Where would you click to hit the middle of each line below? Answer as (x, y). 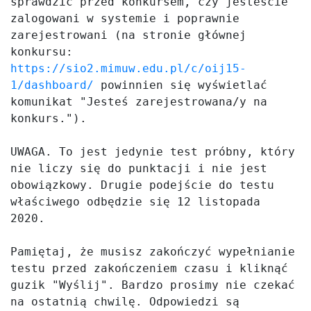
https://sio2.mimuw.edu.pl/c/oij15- (128, 68)
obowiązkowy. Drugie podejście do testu (142, 185)
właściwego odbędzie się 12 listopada (135, 202)
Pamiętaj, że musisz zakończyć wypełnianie (153, 252)
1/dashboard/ (52, 85)
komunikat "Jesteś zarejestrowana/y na (139, 102)
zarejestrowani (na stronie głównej (128, 35)
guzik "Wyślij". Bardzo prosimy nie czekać (153, 285)
